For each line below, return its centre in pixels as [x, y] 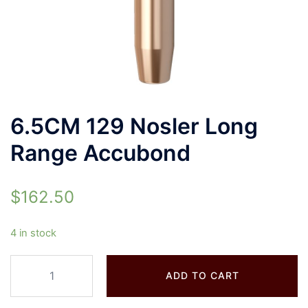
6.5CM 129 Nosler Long [134, 126]
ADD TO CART [202, 275]
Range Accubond [100, 153]
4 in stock [33, 233]
